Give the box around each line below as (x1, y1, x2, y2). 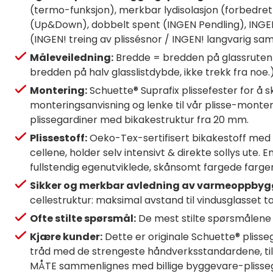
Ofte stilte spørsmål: (30, 211, 136, 225)
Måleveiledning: (30, 50, 113, 65)
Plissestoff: (30, 130, 87, 145)
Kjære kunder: (30, 229, 102, 244)
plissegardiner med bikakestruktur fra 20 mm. (30, 112, 249, 127)
